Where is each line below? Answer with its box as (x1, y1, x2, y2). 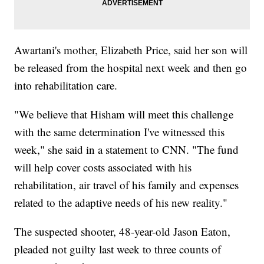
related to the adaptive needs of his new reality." (14, 194, 228, 210)
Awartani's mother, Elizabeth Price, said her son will (14, 42, 248, 57)
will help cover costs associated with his (14, 159, 192, 174)
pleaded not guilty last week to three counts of (14, 241, 222, 256)
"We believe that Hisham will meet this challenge (14, 106, 234, 121)
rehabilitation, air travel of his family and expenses (14, 177, 239, 192)
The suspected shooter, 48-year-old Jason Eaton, (14, 223, 231, 239)
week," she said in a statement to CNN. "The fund (14, 141, 239, 157)
